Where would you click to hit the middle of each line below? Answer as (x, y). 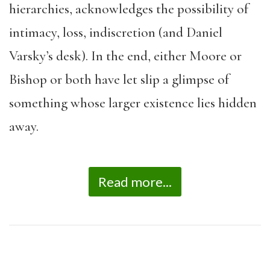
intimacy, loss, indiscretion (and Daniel (116, 32)
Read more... (135, 182)
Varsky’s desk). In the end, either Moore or (125, 56)
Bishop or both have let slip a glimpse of (119, 79)
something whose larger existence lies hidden (133, 103)
